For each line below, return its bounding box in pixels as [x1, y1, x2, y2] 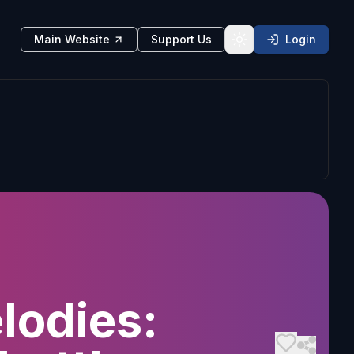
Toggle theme [238, 39, 315, 53]
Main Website [34, 32, 110, 46]
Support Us [151, 32, 212, 46]
